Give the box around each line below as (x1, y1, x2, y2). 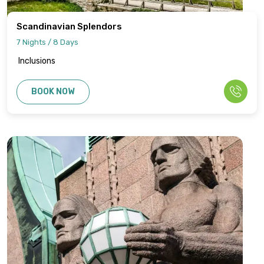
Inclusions (18, 55, 56, 66)
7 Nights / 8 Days (16, 37, 78, 47)
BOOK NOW (31, 87, 75, 97)
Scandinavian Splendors (16, 21, 122, 32)
